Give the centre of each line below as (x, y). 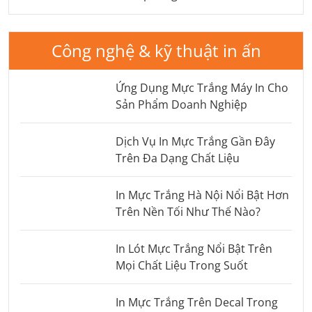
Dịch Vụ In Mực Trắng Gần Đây (195, 142)
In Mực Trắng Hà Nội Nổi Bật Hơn (202, 195)
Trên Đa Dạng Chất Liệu (177, 158)
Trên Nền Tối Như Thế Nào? (188, 212)
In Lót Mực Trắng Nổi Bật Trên (194, 249)
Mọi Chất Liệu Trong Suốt (181, 266)
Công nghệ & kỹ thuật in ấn (156, 51)
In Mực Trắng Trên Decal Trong (196, 303)
